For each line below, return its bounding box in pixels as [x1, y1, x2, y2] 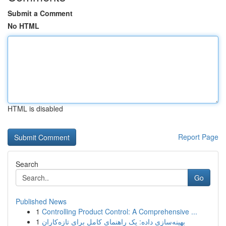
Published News [16, 196, 67, 206]
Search [16, 159, 38, 169]
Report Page [178, 132, 218, 142]
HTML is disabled [8, 103, 63, 114]
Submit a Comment [8, 8, 73, 18]
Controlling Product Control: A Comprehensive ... [42, 206, 197, 216]
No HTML [8, 21, 39, 31]
